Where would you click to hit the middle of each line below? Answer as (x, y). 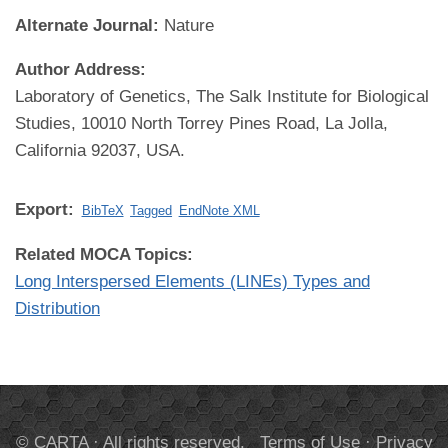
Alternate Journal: (89, 25)
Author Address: (80, 69)
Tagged (151, 210)
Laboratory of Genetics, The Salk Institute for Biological (222, 96)
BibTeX (102, 210)
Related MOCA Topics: (106, 254)
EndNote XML (219, 210)
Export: (47, 209)
